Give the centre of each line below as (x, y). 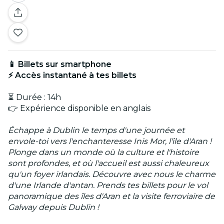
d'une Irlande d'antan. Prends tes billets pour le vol (108, 185)
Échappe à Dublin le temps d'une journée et (96, 130)
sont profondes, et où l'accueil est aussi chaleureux (108, 163)
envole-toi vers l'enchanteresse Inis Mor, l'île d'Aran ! (110, 141)
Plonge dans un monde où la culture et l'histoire (103, 152)
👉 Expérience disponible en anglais (79, 108)
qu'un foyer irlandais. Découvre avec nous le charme (112, 174)
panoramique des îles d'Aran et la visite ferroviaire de (111, 196)
